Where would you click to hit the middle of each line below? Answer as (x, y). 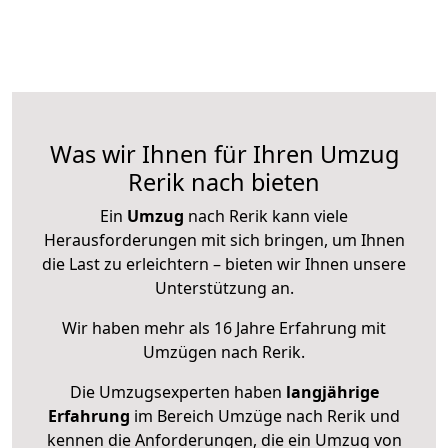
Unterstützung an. (224, 288)
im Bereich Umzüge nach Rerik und (265, 416)
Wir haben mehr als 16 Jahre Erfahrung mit (224, 328)
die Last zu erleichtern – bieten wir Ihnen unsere (224, 264)
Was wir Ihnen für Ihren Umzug (224, 154)
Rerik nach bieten (224, 182)
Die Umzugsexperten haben (177, 392)
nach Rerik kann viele (266, 216)
